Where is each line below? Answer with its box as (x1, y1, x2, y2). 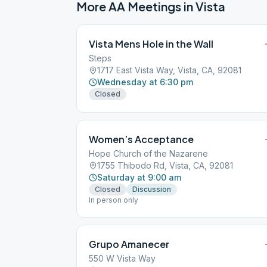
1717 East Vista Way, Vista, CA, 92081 (97, 65, 241, 75)
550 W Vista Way (89, 253, 156, 263)
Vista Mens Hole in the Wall (89, 38, 213, 50)
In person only (89, 195, 138, 204)
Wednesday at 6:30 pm (97, 77, 193, 87)
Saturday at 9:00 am (97, 172, 181, 182)
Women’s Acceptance (89, 133, 194, 145)
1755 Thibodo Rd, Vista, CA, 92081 (97, 160, 233, 170)
